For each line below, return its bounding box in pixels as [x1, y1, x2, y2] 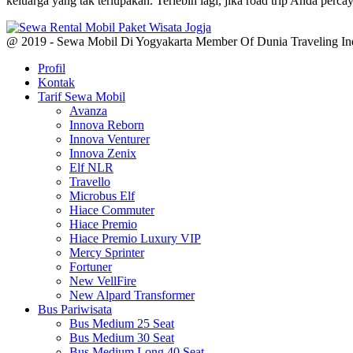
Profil [38, 61, 65, 76]
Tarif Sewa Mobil [38, 90, 125, 104]
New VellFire [69, 274, 136, 288]
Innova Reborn [69, 118, 144, 132]
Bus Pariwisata [38, 303, 112, 317]
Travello [69, 175, 110, 189]
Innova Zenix [69, 147, 136, 161]
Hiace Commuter [69, 203, 154, 217]
